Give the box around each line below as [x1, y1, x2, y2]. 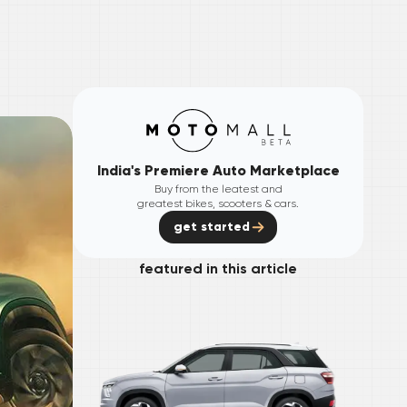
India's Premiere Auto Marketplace [96, 162, 340, 180]
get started [174, 219, 250, 235]
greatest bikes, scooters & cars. [137, 197, 299, 211]
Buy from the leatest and [154, 183, 283, 196]
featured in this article [139, 260, 297, 278]
